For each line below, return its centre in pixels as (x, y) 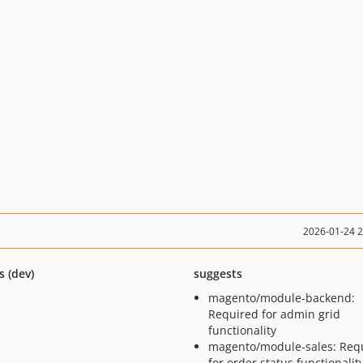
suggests (218, 273)
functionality (242, 330)
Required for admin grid (274, 314)
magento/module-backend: (281, 298)
